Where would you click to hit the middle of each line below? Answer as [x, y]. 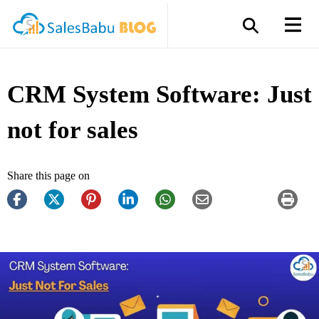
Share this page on [48, 176]
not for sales [73, 130]
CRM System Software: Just [159, 94]
